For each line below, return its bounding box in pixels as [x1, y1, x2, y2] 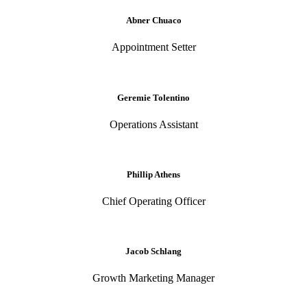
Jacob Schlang [125, 246, 182, 257]
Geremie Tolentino [117, 92, 190, 103]
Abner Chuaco [125, 15, 182, 26]
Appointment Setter [111, 41, 196, 53]
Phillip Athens [127, 169, 180, 180]
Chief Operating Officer [101, 195, 206, 208]
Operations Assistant [109, 118, 198, 130]
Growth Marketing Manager [93, 272, 214, 284]
